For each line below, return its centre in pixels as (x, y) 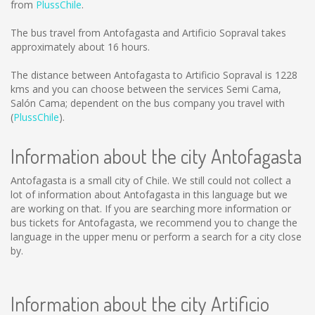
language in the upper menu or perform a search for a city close (156, 237)
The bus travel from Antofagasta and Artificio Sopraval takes (148, 33)
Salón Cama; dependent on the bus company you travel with (148, 103)
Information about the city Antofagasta (156, 156)
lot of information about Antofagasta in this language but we (149, 194)
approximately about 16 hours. (80, 47)
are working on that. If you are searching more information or (151, 208)
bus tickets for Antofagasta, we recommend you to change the (154, 223)
